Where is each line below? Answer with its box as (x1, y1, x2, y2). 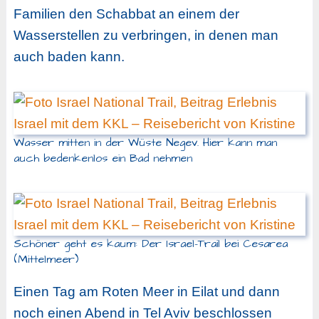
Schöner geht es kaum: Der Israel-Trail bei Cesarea (13, 236, 288, 252)
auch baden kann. (13, 49, 125, 65)
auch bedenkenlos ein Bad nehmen (13, 150, 192, 166)
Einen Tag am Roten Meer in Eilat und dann (13, 283, 280, 299)
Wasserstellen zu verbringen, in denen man (13, 28, 278, 43)
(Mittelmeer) (13, 251, 78, 268)
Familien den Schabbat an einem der (13, 6, 239, 22)
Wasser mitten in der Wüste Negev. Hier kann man (13, 134, 277, 150)
